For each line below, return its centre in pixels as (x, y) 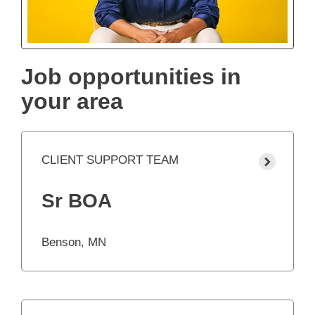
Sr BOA (77, 201)
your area (72, 102)
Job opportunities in (131, 77)
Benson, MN (74, 243)
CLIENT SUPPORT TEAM (110, 160)
